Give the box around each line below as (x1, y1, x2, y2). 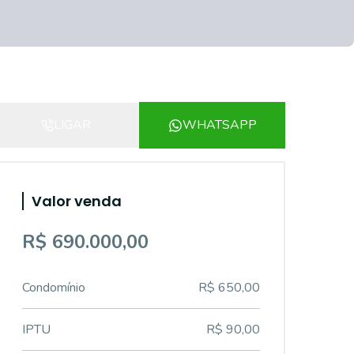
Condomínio (22, 279, 85, 296)
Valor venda (32, 191, 122, 211)
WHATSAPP (182, 116, 257, 134)
